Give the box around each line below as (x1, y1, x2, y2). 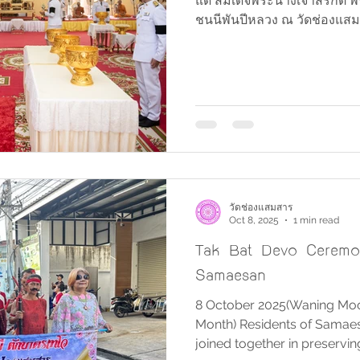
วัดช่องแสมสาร (229, 201, 292, 213)
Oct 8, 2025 (229, 214, 279, 226)
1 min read (293, 214, 339, 226)
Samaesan (195, 262, 266, 285)
